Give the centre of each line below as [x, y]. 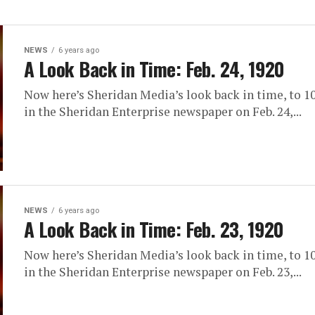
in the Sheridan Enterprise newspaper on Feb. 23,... [163, 272]
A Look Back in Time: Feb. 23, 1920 [154, 230]
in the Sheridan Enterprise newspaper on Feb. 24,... [163, 111]
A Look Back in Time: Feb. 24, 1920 [154, 69]
